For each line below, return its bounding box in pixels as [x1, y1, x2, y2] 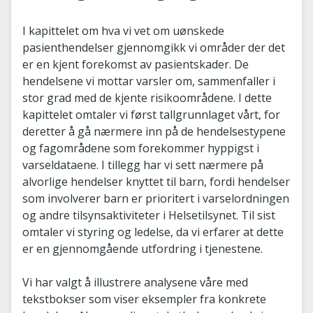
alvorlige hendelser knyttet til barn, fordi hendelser [22, 174, 290, 189]
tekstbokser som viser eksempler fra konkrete [22, 291, 266, 307]
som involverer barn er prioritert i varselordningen [22, 191, 289, 206]
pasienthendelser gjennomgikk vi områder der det [22, 40, 285, 55]
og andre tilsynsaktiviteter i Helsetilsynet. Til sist [22, 208, 275, 223]
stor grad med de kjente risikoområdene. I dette [22, 90, 272, 105]
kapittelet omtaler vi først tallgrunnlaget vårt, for [22, 107, 280, 122]
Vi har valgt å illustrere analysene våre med [22, 275, 248, 290]
